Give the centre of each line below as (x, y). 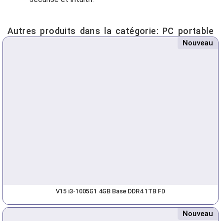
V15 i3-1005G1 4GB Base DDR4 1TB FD (110, 191)
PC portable (188, 31)
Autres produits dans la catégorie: (85, 31)
